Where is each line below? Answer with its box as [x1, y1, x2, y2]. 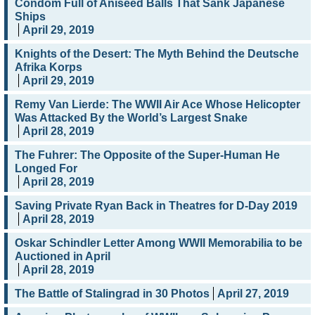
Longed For [15, 162, 77, 175]
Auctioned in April [15, 250, 110, 263]
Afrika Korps [15, 61, 82, 74]
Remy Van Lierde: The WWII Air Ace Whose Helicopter [15, 98, 300, 111]
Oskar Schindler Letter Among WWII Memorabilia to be [15, 237, 302, 250]
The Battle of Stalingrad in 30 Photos [15, 288, 210, 300]
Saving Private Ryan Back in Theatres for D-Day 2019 [15, 200, 297, 212]
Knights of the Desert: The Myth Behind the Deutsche [15, 48, 299, 60]
